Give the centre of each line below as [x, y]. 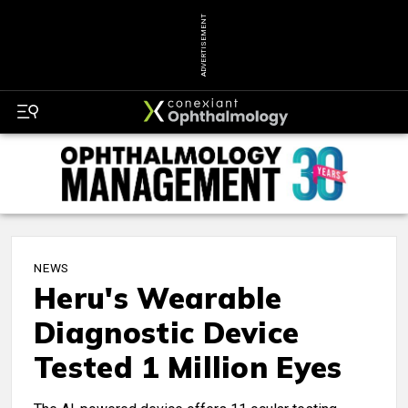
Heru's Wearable [158, 298]
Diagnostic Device [167, 333]
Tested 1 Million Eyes [188, 367]
